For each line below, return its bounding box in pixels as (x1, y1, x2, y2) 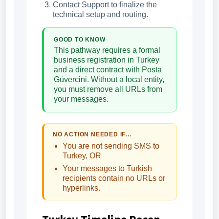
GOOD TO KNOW (54, 36, 106, 44)
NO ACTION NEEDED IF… (53, 131, 132, 138)
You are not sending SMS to (63, 142, 159, 151)
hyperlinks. (63, 184, 100, 193)
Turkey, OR (63, 152, 101, 160)
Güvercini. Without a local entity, (54, 75, 164, 84)
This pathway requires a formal (54, 46, 160, 55)
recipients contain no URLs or (63, 174, 165, 183)
